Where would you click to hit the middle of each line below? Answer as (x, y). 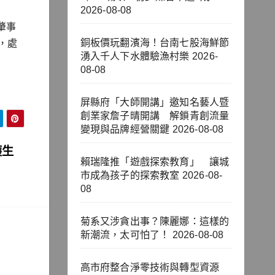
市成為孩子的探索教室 (130, 176)
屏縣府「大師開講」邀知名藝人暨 (155, 103)
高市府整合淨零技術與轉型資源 (155, 268)
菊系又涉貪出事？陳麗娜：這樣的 (155, 222)
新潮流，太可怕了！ (125, 235)
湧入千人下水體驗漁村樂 (135, 56)
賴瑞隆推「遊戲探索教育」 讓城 (155, 162)
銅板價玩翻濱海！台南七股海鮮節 (155, 43)
